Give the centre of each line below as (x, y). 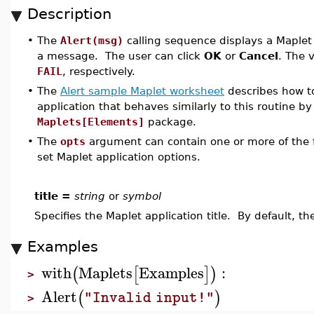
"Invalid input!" (149, 298)
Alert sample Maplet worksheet (142, 91)
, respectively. (99, 71)
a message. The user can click (121, 56)
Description (69, 14)
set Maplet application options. (119, 157)
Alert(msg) (92, 40)
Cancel (259, 56)
